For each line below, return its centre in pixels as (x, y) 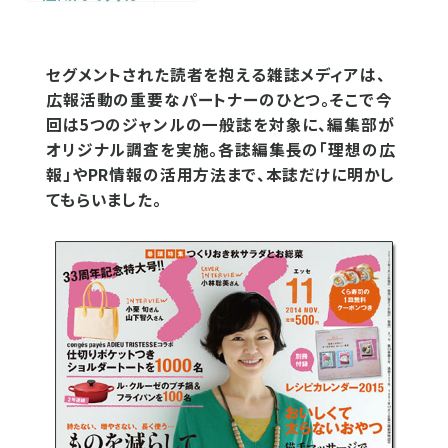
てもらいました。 (104, 199)
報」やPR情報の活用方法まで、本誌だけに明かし (221, 174)
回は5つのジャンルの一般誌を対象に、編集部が (220, 124)
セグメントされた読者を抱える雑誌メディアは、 (216, 74)
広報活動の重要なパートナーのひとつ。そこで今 (219, 99)
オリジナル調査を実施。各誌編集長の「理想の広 (221, 149)
